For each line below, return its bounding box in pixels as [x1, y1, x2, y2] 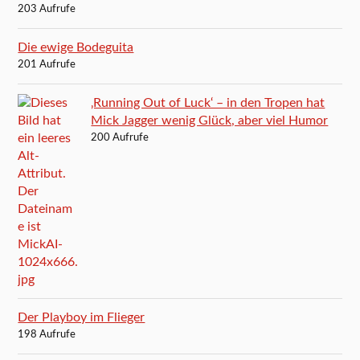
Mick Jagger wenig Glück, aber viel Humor [91, 114, 329, 128]
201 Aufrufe [18, 59, 76, 71]
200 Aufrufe [91, 133, 149, 144]
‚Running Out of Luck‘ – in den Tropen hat [91, 96, 325, 110]
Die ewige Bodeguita [18, 41, 134, 55]
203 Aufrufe [18, 4, 76, 15]
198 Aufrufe [18, 329, 76, 341]
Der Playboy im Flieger [18, 311, 145, 325]
